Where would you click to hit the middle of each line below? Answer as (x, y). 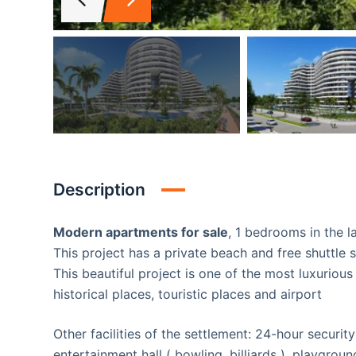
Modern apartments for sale (141, 232)
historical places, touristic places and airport (188, 294)
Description (100, 189)
